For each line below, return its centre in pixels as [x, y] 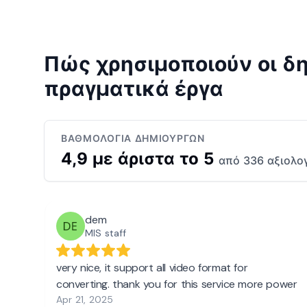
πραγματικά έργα [134, 89]
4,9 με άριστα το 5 [140, 159]
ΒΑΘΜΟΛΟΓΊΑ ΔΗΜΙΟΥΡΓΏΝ [133, 138]
